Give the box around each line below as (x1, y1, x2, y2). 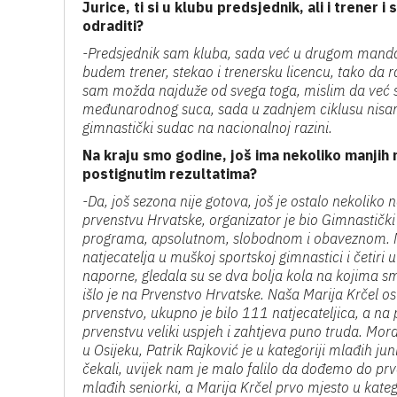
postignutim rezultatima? (82, 165, 257, 183)
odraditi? (82, 17, 144, 35)
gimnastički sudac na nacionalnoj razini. (82, 119, 332, 136)
